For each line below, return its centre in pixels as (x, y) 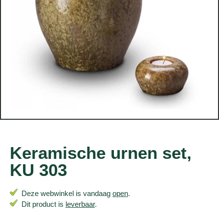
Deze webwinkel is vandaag (65, 193)
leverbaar (80, 204)
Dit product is (42, 204)
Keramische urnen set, (101, 153)
